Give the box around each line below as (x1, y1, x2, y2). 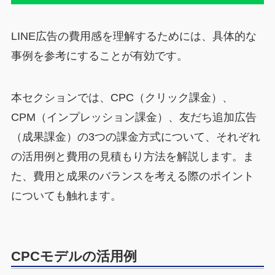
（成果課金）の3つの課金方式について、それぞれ (10, 130, 260, 143)
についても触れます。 (10, 189, 122, 202)
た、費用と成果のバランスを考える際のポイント (10, 169, 254, 182)
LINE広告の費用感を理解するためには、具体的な (10, 29, 257, 42)
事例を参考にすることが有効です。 (10, 49, 188, 62)
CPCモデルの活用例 (10, 248, 137, 264)
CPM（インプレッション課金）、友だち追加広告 (10, 110, 257, 123)
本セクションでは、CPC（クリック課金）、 (10, 91, 233, 104)
